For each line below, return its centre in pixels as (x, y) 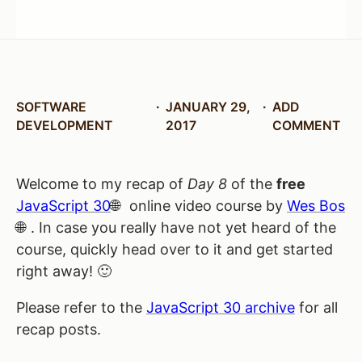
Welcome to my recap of (102, 184)
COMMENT (306, 126)
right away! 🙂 (64, 271)
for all (316, 308)
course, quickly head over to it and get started (175, 250)
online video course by (206, 206)
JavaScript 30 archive (221, 308)
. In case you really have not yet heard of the (183, 228)
